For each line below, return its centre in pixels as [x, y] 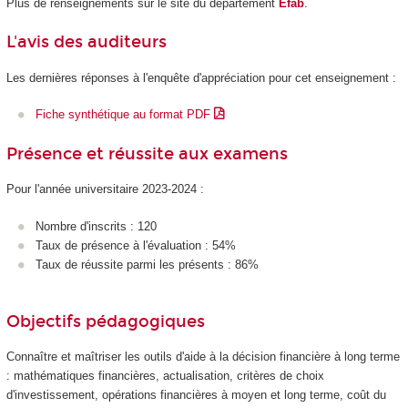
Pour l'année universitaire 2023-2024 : [105, 189]
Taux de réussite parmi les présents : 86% [147, 264]
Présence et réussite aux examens [147, 153]
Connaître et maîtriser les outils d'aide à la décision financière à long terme [203, 357]
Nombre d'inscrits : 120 [96, 226]
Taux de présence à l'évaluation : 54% [136, 245]
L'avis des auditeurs [86, 42]
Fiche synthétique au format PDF [125, 115]
